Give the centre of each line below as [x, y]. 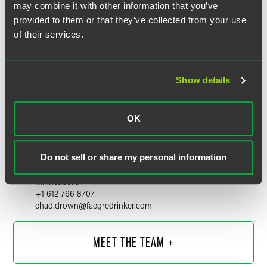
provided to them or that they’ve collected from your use [130, 20]
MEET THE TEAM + [133, 242]
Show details [203, 80]
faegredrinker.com [119, 205]
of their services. [49, 34]
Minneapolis [57, 181]
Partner [54, 162]
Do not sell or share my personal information [133, 157]
